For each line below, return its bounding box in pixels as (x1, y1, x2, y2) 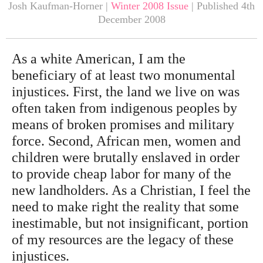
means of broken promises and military (12, 117, 234, 133)
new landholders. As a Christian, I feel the (12, 183, 251, 198)
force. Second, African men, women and (12, 133, 241, 149)
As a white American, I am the (12, 51, 186, 67)
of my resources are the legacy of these (12, 232, 234, 248)
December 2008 (97, 14, 166, 26)
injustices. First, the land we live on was (12, 84, 240, 100)
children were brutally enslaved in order (12, 150, 240, 166)
